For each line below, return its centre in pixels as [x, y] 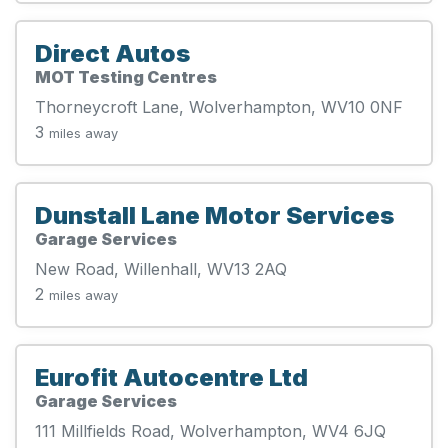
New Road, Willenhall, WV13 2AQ [161, 268]
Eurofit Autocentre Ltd [171, 377]
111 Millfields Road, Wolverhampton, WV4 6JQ [210, 430]
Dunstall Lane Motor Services [214, 215]
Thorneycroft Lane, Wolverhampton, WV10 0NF [219, 106]
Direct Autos [112, 53]
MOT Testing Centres [126, 76]
